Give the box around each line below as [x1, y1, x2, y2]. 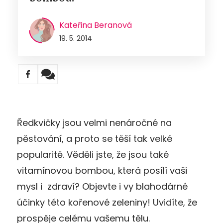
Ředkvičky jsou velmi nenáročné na [17, 116, 172, 129]
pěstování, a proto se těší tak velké [17, 132, 172, 145]
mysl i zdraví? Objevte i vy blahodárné [17, 180, 188, 193]
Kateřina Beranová [59, 19, 132, 31]
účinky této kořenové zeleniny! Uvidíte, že [17, 196, 197, 209]
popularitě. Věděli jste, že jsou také [17, 148, 169, 161]
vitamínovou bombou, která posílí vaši [17, 164, 187, 177]
